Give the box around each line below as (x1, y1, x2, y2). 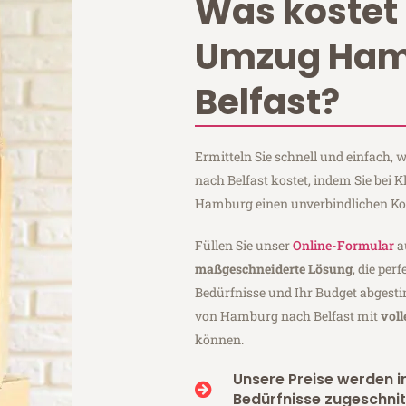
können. (195, 330, 245, 348)
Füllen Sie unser (195, 236, 294, 254)
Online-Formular (293, 236, 395, 254)
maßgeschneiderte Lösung (195, 259, 353, 277)
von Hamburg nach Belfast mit (195, 306, 382, 324)
